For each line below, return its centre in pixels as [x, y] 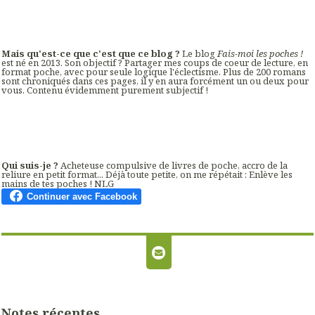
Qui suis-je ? [30, 166]
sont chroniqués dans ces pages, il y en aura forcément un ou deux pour [155, 81]
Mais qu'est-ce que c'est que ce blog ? [91, 53]
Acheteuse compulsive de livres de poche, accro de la [173, 166]
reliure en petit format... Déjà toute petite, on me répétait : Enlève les [147, 175]
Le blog [199, 53]
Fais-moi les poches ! [260, 53]
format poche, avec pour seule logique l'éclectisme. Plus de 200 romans [154, 71]
